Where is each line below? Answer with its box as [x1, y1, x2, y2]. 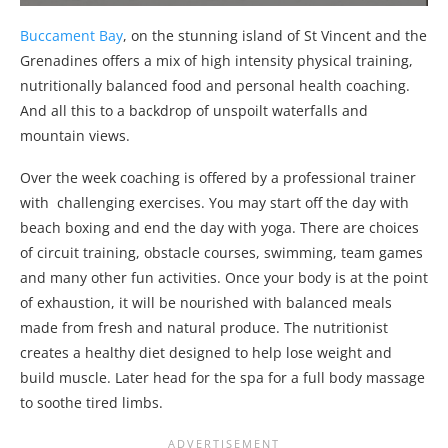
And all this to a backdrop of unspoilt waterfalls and [20, 100, 368, 120]
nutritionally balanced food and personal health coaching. [20, 75, 410, 95]
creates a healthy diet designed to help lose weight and [20, 342, 392, 362]
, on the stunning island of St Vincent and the [123, 25, 427, 45]
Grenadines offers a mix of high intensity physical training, [20, 50, 413, 70]
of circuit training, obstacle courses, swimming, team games [20, 242, 423, 262]
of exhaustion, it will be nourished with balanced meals [20, 292, 392, 312]
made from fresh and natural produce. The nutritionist [20, 317, 388, 337]
